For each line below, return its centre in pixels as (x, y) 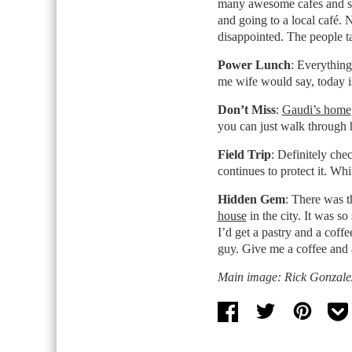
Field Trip (244, 154)
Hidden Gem (251, 199)
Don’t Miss (246, 110)
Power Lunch (254, 65)
